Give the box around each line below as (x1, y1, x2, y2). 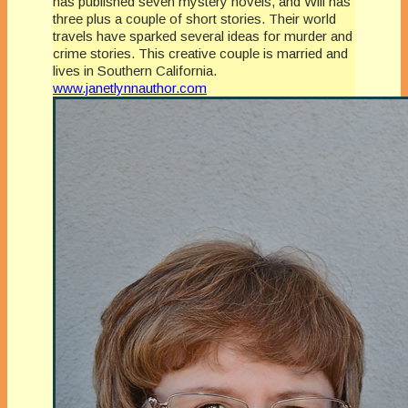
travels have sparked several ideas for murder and (53, 27, 352, 44)
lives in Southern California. (53, 62, 217, 78)
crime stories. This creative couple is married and (53, 45, 348, 61)
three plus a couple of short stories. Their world (53, 10, 336, 26)
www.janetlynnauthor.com (53, 79, 207, 96)
